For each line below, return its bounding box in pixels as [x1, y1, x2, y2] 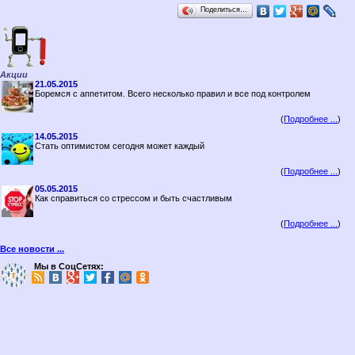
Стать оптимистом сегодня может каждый [35, 141, 204, 151]
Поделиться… [200, 6, 248, 13]
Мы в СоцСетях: [34, 261, 104, 271]
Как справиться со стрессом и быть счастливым [35, 193, 232, 203]
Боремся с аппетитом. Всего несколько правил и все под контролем [35, 89, 311, 98]
